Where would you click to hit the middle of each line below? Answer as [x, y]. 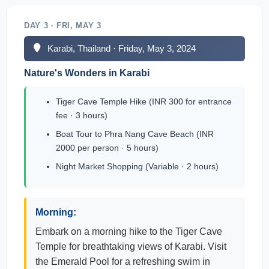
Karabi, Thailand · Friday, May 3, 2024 [122, 48]
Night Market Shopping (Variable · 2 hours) [137, 166]
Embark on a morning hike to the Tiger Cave [129, 231]
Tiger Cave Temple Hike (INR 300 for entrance [144, 101]
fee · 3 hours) [82, 115]
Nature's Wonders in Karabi [87, 73]
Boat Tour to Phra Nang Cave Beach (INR [135, 134]
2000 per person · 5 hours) [107, 148]
